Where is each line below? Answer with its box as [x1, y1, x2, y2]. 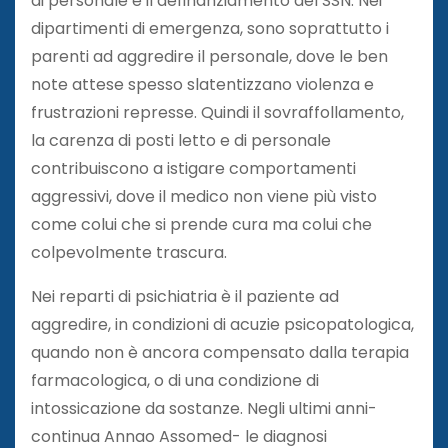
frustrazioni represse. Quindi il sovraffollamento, [31, 100, 404, 124]
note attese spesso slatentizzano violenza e [31, 72, 374, 96]
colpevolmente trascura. [31, 240, 227, 264]
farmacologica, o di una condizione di [31, 368, 319, 392]
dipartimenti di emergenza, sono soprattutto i [31, 16, 389, 40]
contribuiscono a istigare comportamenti [31, 156, 356, 180]
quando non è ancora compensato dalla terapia [31, 340, 409, 364]
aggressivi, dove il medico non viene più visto [31, 184, 377, 208]
